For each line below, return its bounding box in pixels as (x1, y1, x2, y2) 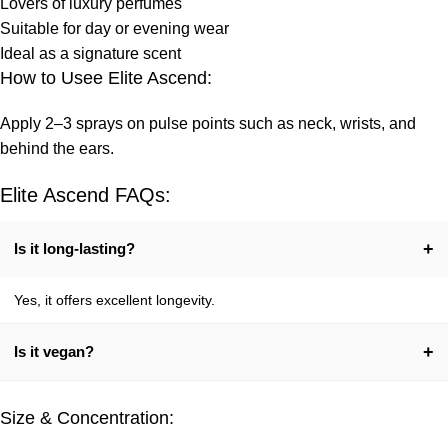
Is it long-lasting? (14, 239, 135, 257)
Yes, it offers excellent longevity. (14, 291, 215, 308)
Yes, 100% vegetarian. (14, 382, 156, 399)
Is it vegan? (14, 342, 94, 360)
